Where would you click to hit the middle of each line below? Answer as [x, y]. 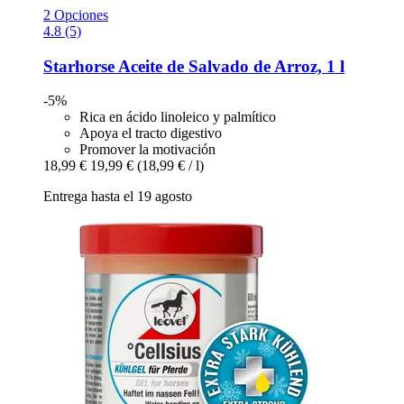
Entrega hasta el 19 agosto [118, 197]
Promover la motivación [147, 150]
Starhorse [79, 66]
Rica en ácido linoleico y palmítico [178, 117]
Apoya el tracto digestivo [151, 133]
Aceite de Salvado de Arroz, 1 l [230, 66]
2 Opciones [76, 14]
